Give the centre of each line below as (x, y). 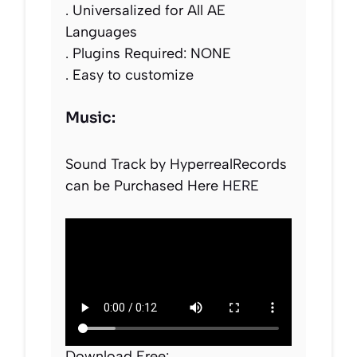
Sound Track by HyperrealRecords (176, 164)
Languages (101, 31)
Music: (90, 118)
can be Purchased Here (142, 185)
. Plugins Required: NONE (150, 53)
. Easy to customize (129, 75)
